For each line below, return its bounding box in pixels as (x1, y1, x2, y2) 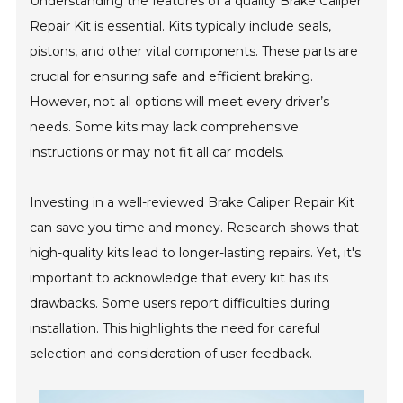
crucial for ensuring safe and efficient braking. (30, 68, 314, 85)
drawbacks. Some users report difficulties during (30, 295, 331, 311)
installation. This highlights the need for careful (30, 320, 321, 336)
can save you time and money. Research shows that (30, 219, 360, 236)
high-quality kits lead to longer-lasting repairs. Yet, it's (30, 245, 362, 261)
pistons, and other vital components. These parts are (30, 43, 359, 59)
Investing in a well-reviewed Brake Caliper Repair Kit (30, 194, 355, 210)
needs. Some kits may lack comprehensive (30, 119, 300, 135)
